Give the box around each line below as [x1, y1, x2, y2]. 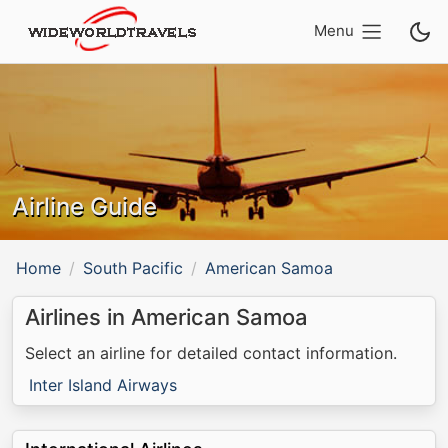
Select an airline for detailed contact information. [25, 343, 397, 363]
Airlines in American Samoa [25, 304, 308, 330]
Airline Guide [12, 192, 157, 221]
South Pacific [83, 258, 183, 278]
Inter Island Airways [29, 375, 177, 395]
